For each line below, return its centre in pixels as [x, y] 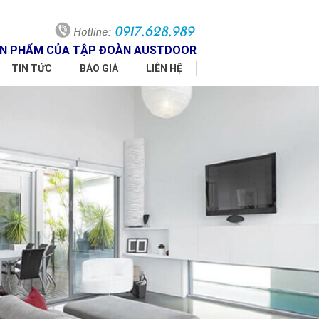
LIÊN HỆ [164, 68]
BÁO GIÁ [99, 68]
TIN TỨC [32, 68]
